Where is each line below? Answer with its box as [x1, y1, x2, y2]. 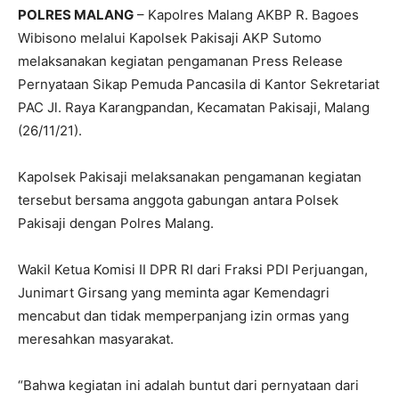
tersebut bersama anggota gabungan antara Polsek [18, 191, 338, 209]
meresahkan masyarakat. [18, 330, 174, 348]
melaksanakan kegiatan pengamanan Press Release [18, 53, 343, 70]
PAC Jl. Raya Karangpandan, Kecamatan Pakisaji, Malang [18, 99, 370, 117]
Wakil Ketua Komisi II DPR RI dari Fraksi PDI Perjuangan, [18, 261, 368, 279]
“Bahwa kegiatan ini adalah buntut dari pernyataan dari [18, 377, 359, 395]
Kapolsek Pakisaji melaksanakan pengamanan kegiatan [18, 168, 362, 186]
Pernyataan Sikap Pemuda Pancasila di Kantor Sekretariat [18, 76, 379, 94]
